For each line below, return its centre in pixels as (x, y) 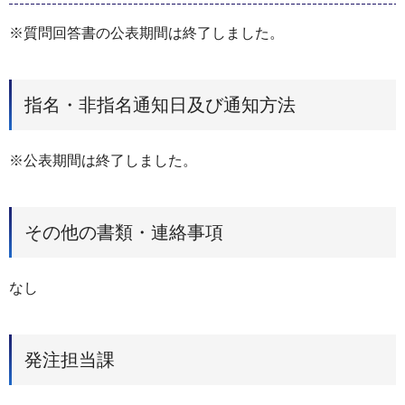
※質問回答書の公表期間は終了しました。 (146, 33)
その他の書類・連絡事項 (124, 232)
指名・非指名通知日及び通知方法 (160, 105)
